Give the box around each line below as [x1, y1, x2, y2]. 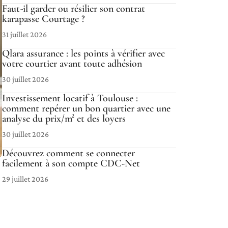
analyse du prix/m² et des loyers [2, 112, 126, 125]
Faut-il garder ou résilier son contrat [2, 3, 145, 15]
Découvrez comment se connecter [2, 147, 135, 159]
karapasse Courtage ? [2, 13, 85, 25]
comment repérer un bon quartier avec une [2, 102, 170, 115]
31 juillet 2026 [2, 30, 47, 39]
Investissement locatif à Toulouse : [2, 92, 138, 104]
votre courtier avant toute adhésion [2, 58, 142, 70]
